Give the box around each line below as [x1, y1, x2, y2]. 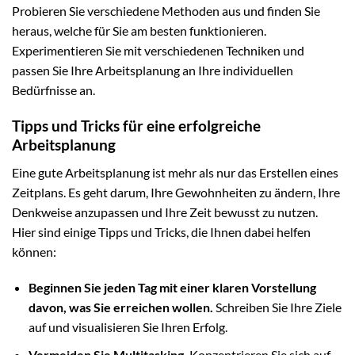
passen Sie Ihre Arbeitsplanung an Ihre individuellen [12, 63, 293, 78]
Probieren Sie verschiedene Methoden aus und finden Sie [12, 3, 320, 19]
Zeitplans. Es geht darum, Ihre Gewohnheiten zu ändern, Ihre [12, 184, 340, 200]
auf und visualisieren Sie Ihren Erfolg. [28, 319, 227, 335]
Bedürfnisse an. [12, 82, 95, 98]
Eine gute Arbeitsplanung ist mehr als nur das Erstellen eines [12, 164, 338, 180]
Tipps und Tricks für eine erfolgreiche [12, 116, 261, 135]
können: [12, 243, 56, 259]
